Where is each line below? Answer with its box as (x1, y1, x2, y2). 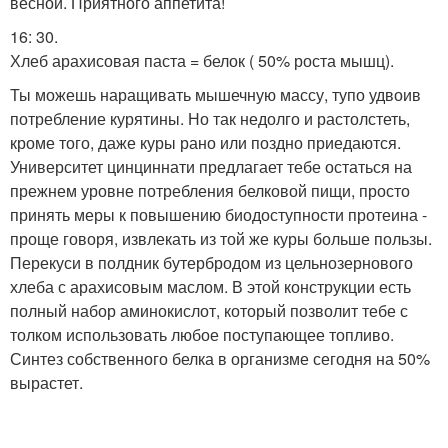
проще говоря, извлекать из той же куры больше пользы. (10, 227, 432, 250)
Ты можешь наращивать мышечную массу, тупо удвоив (10, 83, 421, 106)
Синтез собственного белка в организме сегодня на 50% (10, 347, 430, 370)
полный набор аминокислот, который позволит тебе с (10, 299, 408, 322)
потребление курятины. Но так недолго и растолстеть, (10, 107, 410, 130)
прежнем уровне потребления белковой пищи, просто (10, 179, 410, 202)
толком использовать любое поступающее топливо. (10, 323, 394, 346)
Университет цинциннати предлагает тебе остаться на (10, 155, 412, 178)
